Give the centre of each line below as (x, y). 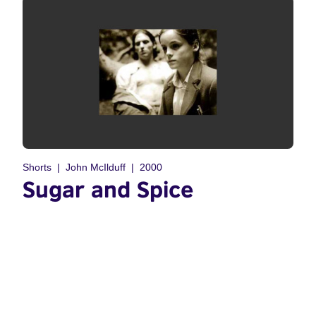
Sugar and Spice (108, 189)
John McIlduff (96, 167)
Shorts (37, 167)
